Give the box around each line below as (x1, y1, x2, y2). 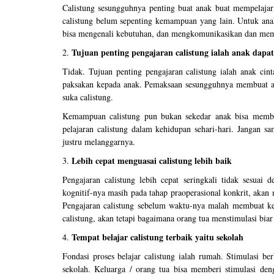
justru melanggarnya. (62, 135, 135, 147)
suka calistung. (62, 91, 113, 103)
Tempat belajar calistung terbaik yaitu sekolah (72, 230, 243, 243)
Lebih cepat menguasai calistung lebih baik (69, 154, 232, 167)
